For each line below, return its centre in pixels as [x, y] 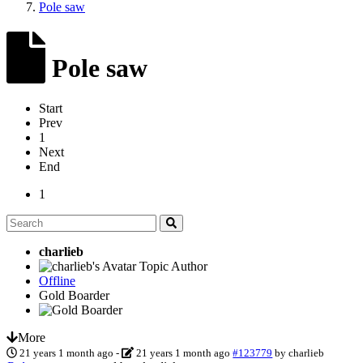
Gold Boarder [74, 295]
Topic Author [173, 266]
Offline [57, 280]
